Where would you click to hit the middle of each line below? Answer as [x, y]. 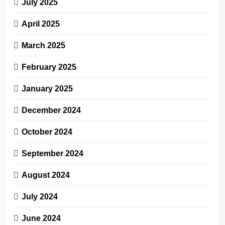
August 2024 [46, 175]
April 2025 [41, 24]
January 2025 [47, 89]
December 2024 [51, 110]
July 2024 [40, 197]
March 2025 [43, 45]
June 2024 [41, 218]
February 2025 [49, 67]
